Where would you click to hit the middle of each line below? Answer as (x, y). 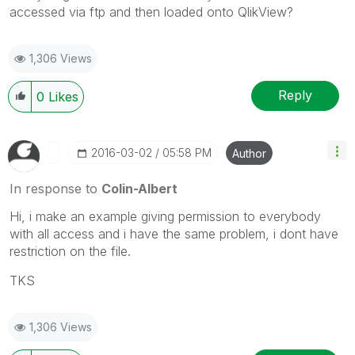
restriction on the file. (70, 251)
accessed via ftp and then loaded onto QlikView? (151, 11)
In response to (55, 188)
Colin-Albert (139, 188)
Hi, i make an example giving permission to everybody (165, 216)
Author (249, 153)
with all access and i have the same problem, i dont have (174, 233)
